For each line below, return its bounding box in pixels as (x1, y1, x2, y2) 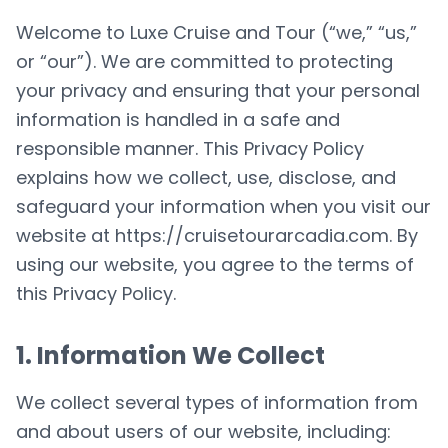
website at (16, 223, 115, 248)
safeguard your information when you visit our (16, 194, 431, 219)
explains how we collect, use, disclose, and (16, 165, 396, 190)
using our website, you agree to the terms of (16, 252, 414, 277)
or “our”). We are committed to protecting (16, 49, 393, 74)
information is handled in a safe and (16, 107, 340, 132)
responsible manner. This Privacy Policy (16, 136, 364, 161)
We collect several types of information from (16, 390, 418, 415)
